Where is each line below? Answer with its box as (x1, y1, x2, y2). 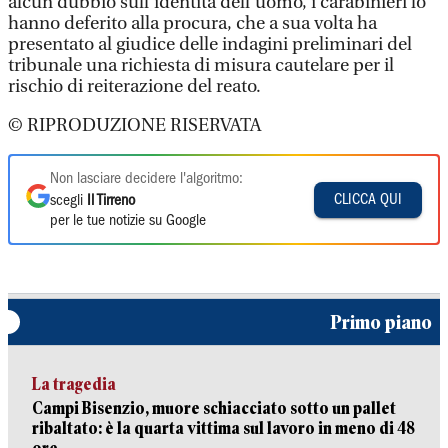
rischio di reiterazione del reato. (8, 76, 261, 97)
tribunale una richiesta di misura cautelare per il (8, 55, 394, 76)
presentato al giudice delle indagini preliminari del (8, 34, 412, 55)
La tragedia (32, 375, 116, 394)
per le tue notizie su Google (50, 214, 206, 228)
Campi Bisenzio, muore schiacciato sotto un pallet (32, 399, 396, 418)
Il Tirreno (87, 194, 135, 208)
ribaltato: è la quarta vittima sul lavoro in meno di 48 (32, 419, 415, 438)
